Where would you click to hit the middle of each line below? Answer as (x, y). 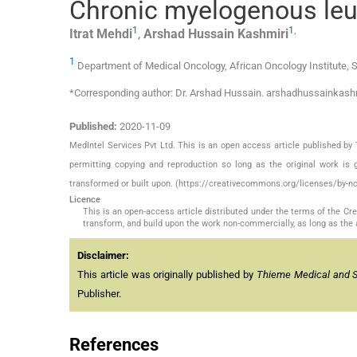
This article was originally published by (167, 274)
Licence (85, 199)
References (114, 344)
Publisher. (99, 293)
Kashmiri (263, 34)
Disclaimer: (103, 255)
